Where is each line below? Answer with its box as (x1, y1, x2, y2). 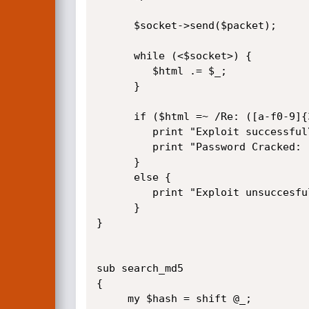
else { (96, 171, 134, 183)
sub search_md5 (96, 262, 183, 275)
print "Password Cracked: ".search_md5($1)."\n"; (96, 141, 152, 153)
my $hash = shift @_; (96, 292, 128, 305)
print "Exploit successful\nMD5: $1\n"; (96, 126, 152, 138)
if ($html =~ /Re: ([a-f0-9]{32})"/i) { (96, 110, 134, 123)
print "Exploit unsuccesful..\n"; (96, 186, 152, 199)
